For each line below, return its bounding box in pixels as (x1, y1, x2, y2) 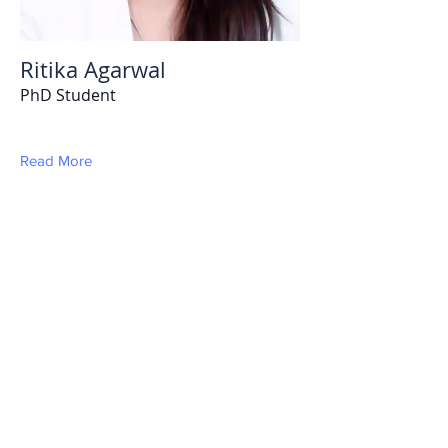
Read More (20, 152, 92, 169)
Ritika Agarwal (20, 55, 166, 84)
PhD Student (20, 84, 116, 106)
